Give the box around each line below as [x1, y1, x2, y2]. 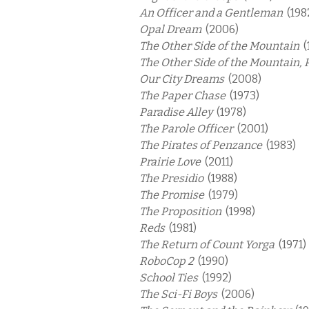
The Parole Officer [139, 122, 237, 135]
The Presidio [139, 172, 208, 185]
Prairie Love [139, 155, 205, 168]
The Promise [139, 188, 208, 201]
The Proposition [139, 205, 226, 218]
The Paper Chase [139, 89, 230, 102]
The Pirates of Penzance [139, 139, 266, 152]
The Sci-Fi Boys [139, 288, 221, 301]
